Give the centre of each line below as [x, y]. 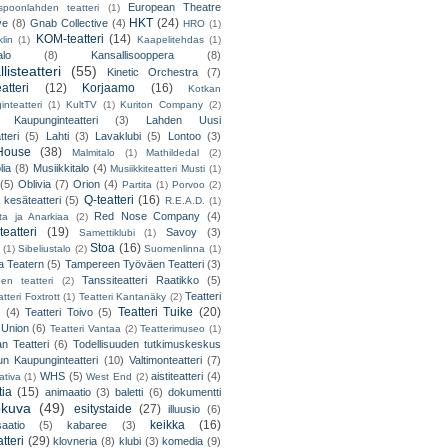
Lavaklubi [118, 136]
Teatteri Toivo [59, 312]
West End [109, 377]
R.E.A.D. [184, 201]
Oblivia [34, 184]
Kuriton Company [162, 105]
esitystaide [102, 409]
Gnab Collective [68, 23]
